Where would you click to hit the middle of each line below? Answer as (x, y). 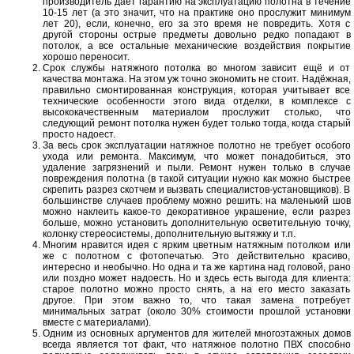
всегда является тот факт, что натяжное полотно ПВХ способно (197, 345)
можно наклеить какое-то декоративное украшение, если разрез (197, 212)
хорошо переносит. (87, 57)
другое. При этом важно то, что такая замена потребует (197, 300)
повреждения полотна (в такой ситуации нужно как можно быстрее (197, 179)
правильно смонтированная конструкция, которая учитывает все (197, 90)
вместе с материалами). (97, 322)
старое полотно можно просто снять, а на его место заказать (197, 289)
